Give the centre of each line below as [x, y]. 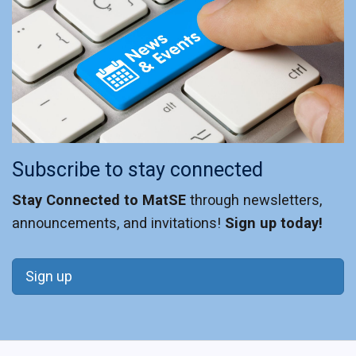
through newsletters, [254, 199]
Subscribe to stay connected [137, 169]
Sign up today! [274, 222]
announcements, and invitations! [118, 222]
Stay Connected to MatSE [99, 199]
